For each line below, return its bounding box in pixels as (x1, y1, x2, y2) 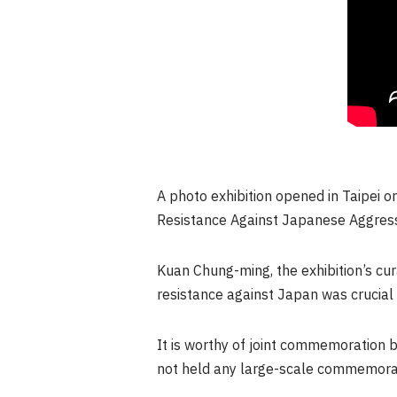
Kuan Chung (157, 259, 234, 284)
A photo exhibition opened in (157, 184, 342, 209)
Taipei (342, 184, 380, 209)
